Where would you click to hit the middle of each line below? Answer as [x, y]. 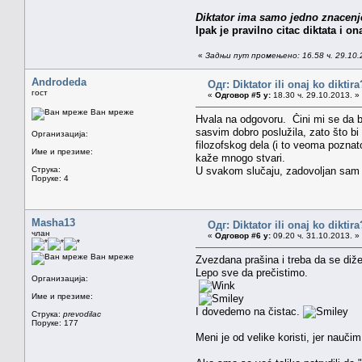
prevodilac [82, 314]
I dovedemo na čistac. [249, 311]
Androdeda [59, 82]
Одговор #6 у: [243, 235]
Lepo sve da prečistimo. [252, 272]
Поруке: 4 [50, 178]
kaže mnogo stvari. [240, 158]
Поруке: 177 [55, 322]
